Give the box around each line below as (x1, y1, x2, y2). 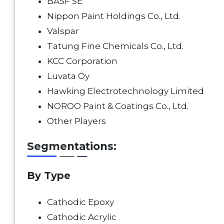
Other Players (47, 115, 106, 126)
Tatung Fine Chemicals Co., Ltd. (47, 40, 183, 51)
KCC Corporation (47, 55, 117, 66)
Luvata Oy (47, 70, 89, 81)
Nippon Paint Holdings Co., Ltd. (47, 10, 180, 21)
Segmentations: (27, 140, 116, 153)
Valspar (47, 25, 79, 36)
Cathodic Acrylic (47, 211, 116, 222)
